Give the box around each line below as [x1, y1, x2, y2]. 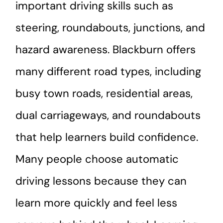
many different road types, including [15, 64, 202, 79]
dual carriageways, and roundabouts [15, 108, 201, 123]
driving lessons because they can [15, 174, 187, 189]
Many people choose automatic [15, 152, 179, 167]
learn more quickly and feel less [15, 196, 178, 211]
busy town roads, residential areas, [15, 86, 193, 101]
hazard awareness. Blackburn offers [15, 42, 196, 57]
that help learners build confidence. [15, 130, 199, 145]
